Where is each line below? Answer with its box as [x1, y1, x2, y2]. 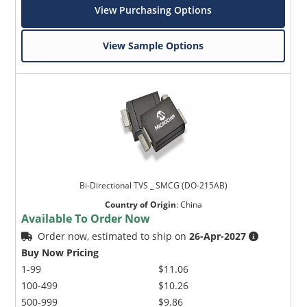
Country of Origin [104, 199, 176, 211]
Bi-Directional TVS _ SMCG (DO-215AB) [79, 180, 228, 192]
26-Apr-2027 [189, 230, 247, 243]
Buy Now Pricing [21, 246, 99, 260]
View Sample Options [103, 39, 204, 53]
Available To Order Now [21, 211, 151, 227]
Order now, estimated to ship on [38, 230, 190, 243]
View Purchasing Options [95, 3, 212, 17]
